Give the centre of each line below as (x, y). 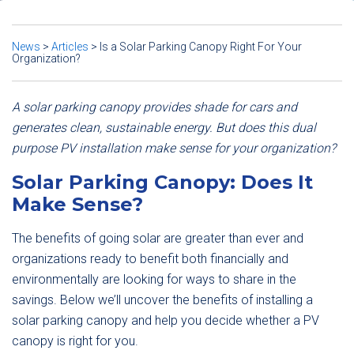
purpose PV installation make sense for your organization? (174, 148)
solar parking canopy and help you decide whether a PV (166, 320)
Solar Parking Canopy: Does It (162, 182)
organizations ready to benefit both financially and (150, 259)
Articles (70, 47)
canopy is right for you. (75, 341)
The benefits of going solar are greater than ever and (158, 238)
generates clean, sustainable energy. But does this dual (164, 128)
